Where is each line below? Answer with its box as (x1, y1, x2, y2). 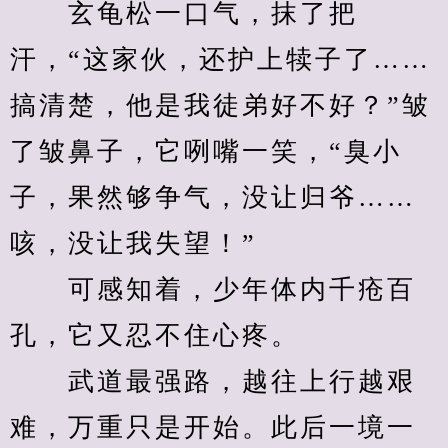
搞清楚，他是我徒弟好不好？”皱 (10, 91, 431, 120)
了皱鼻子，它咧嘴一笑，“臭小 (10, 137, 402, 166)
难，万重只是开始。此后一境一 (10, 413, 416, 442)
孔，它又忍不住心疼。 (10, 321, 300, 350)
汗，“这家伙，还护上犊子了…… (10, 45, 431, 74)
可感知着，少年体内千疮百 (10, 275, 416, 304)
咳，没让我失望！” (10, 229, 257, 258)
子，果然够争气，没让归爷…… (10, 183, 416, 212)
